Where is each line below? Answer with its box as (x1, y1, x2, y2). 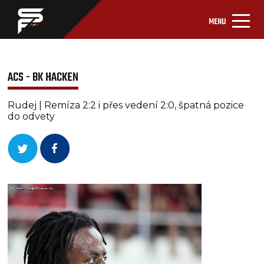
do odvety (8, 111, 55, 122)
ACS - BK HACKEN (8, 68, 79, 87)
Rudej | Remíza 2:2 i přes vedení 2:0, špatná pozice (8, 100, 245, 111)
